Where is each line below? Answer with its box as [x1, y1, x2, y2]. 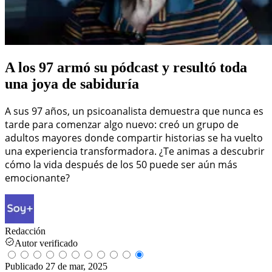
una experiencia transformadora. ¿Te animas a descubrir [5, 144, 265, 158]
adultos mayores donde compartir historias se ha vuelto [5, 131, 263, 144]
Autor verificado [15, 237, 78, 248]
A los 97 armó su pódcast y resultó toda [5, 59, 247, 75]
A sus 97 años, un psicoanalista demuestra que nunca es [5, 104, 263, 118]
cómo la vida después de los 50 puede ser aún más [5, 157, 237, 171]
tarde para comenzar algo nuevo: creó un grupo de [5, 117, 239, 131]
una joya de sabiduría [5, 75, 139, 92]
